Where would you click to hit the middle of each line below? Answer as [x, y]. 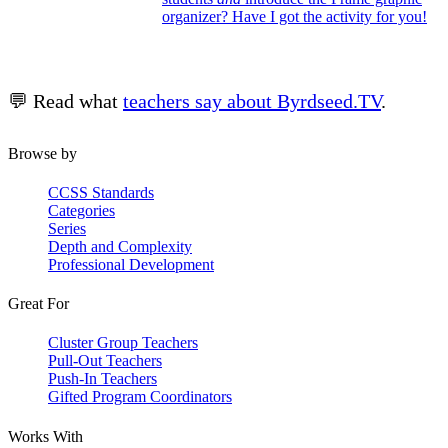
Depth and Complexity [120, 246]
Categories [81, 210]
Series [67, 228]
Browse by [42, 153]
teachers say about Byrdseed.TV [252, 100]
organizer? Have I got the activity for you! [294, 16]
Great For [38, 304]
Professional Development [131, 264]
